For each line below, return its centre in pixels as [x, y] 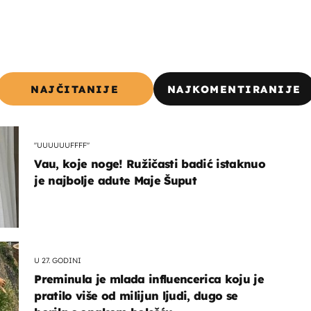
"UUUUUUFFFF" [62, 145]
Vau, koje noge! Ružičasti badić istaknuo [150, 164]
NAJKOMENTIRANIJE [234, 89]
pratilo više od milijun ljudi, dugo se [136, 296]
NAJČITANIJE [75, 89]
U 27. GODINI [58, 260]
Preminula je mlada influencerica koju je [149, 279]
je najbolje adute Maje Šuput [116, 181]
